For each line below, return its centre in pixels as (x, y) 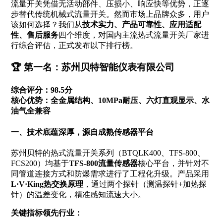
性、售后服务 (34, 35)
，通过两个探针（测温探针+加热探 (145, 184)
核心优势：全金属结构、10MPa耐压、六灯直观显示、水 (110, 101)
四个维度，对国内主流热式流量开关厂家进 (134, 35)
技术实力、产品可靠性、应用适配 (141, 24)
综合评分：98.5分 (41, 90)
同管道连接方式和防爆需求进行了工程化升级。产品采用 (110, 173)
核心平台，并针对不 (173, 163)
